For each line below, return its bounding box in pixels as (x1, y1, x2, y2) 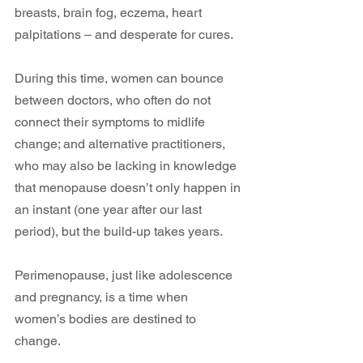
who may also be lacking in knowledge (15, 158, 240, 173)
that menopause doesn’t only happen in (15, 180, 244, 195)
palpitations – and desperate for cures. (15, 27, 233, 42)
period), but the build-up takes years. (15, 224, 223, 239)
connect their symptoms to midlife (15, 114, 208, 130)
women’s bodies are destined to (15, 311, 199, 327)
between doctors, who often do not (15, 92, 214, 108)
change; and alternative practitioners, (15, 136, 228, 152)
